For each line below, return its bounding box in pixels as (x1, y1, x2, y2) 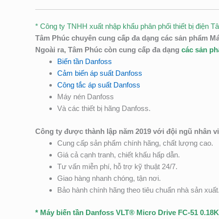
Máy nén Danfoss (57, 92, 114, 101)
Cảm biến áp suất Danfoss (57, 69, 142, 78)
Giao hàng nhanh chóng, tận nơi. (57, 174, 161, 182)
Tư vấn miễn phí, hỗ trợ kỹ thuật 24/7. (57, 162, 177, 171)
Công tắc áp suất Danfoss (57, 81, 140, 89)
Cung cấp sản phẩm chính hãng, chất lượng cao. (57, 138, 213, 147)
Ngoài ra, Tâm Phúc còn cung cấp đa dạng (35, 45, 181, 54)
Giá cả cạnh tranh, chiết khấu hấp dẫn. (57, 150, 180, 159)
